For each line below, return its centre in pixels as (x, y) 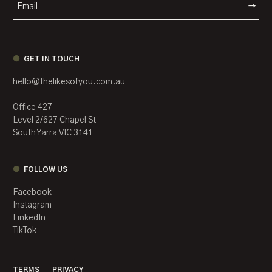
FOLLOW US (46, 169)
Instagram (32, 205)
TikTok (25, 230)
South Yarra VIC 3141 (53, 133)
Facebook (32, 192)
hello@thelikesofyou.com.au (69, 82)
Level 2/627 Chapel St (54, 120)
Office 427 (32, 107)
